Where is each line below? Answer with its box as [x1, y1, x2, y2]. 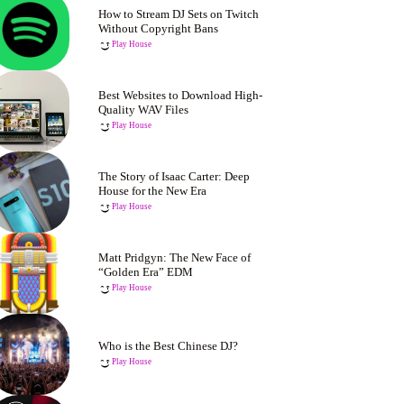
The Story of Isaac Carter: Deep [98, 170, 251, 183]
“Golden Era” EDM [98, 265, 194, 279]
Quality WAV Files [98, 103, 189, 116]
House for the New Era [98, 184, 207, 197]
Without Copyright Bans [98, 22, 219, 35]
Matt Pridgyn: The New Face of [98, 251, 252, 264]
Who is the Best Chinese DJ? [98, 339, 239, 353]
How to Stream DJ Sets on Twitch [98, 7, 260, 21]
